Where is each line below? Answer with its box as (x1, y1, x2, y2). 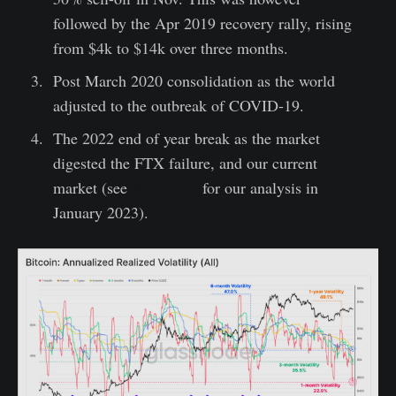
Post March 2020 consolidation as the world (52, 69, 335, 91)
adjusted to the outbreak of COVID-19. (52, 94, 304, 116)
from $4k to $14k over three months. (52, 36, 288, 58)
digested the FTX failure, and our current (52, 151, 317, 173)
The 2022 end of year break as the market (52, 126, 320, 148)
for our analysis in (197, 176, 318, 198)
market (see (52, 176, 132, 198)
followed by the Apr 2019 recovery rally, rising (52, 11, 352, 34)
